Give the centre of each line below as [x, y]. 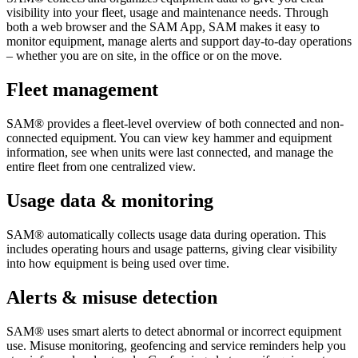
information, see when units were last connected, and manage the [170, 153]
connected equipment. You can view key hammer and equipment [169, 138]
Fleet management [82, 90]
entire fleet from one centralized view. [101, 167]
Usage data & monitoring [110, 201]
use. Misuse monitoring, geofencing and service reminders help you [176, 345]
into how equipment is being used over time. [118, 263]
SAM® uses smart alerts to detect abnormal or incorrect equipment [174, 331]
